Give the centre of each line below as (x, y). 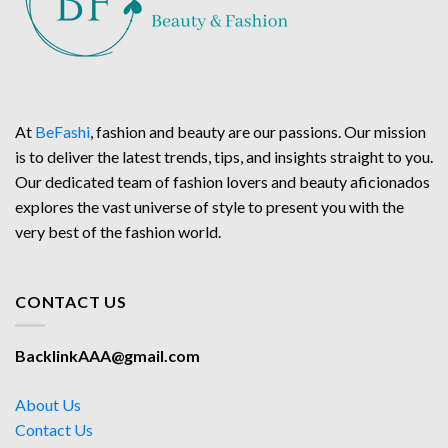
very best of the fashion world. (118, 231)
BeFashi (62, 131)
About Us (48, 405)
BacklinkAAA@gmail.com (107, 356)
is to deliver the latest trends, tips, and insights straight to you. (224, 156)
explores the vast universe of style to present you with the (209, 206)
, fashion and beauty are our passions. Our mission (258, 131)
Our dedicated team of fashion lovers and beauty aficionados (222, 181)
